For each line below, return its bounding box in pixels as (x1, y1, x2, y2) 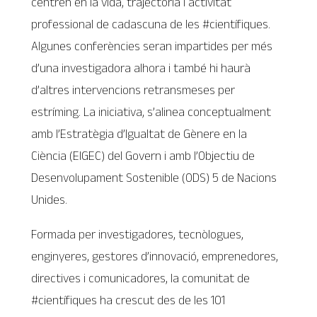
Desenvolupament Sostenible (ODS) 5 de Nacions (31, 171, 277, 185)
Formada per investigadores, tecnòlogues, (31, 226, 244, 241)
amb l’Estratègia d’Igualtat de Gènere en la (31, 127, 248, 142)
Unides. (31, 192, 68, 207)
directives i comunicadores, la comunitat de (31, 270, 250, 285)
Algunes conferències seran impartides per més (31, 39, 273, 54)
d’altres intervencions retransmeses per (31, 83, 236, 98)
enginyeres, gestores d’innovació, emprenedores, (31, 248, 279, 263)
